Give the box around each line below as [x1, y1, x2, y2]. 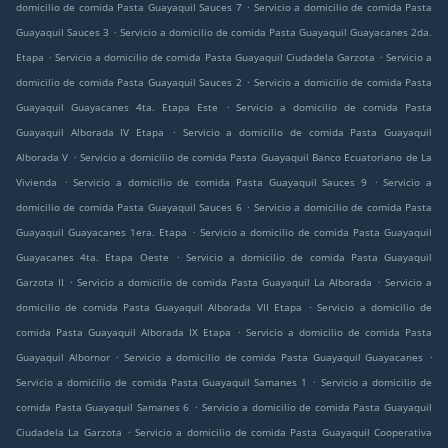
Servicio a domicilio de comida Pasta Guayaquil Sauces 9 [73, 175, 367, 190]
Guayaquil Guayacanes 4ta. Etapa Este [16, 100, 218, 115]
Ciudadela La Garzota [16, 425, 122, 440]
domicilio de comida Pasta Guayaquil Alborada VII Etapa [16, 300, 302, 315]
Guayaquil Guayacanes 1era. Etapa [16, 225, 187, 240]
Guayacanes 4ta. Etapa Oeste [16, 250, 169, 265]
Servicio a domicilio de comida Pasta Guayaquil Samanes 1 [16, 375, 308, 390]
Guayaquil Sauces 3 [16, 25, 109, 40]
